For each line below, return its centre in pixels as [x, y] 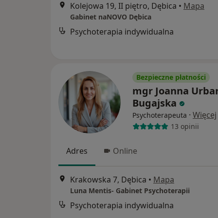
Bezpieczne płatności [171, 77]
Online [125, 151]
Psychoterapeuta [160, 115]
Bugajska [154, 103]
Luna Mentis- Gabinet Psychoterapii [130, 191]
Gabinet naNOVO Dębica [111, 17]
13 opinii [185, 127]
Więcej [205, 115]
